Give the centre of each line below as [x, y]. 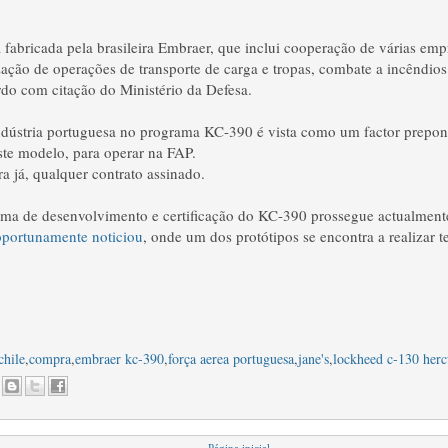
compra [50, 358]
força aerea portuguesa [231, 358]
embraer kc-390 [119, 358]
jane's [313, 358]
